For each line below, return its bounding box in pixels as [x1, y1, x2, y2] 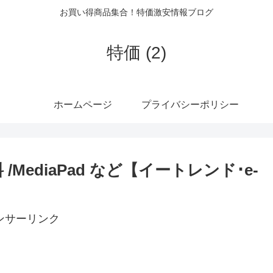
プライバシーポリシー [141, 99, 239, 110]
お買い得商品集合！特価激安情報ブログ [60, 7, 213, 18]
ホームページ [54, 99, 112, 110]
